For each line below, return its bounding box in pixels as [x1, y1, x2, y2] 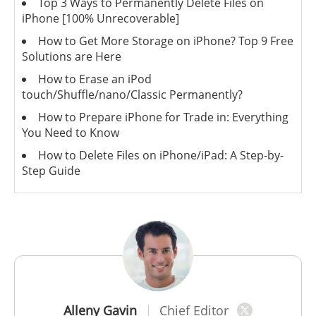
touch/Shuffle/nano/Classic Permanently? [22, 87, 243, 103]
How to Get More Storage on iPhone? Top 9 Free [38, 33, 293, 49]
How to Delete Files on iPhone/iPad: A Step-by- [38, 147, 284, 164]
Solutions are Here [22, 49, 121, 65]
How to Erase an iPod [38, 71, 152, 87]
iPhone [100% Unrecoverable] [22, 11, 179, 27]
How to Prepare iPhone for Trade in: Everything [38, 109, 288, 126]
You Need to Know [22, 125, 119, 141]
